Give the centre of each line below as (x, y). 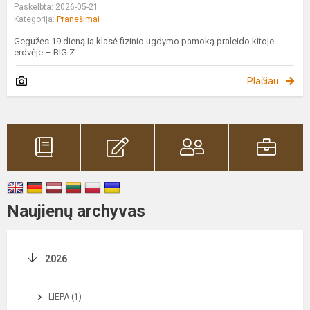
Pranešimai (78, 19)
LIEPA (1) (65, 297)
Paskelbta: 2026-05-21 (56, 7)
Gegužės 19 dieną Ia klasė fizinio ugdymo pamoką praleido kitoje (144, 41)
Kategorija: (35, 19)
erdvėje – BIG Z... (47, 52)
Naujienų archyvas (76, 211)
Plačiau (263, 81)
